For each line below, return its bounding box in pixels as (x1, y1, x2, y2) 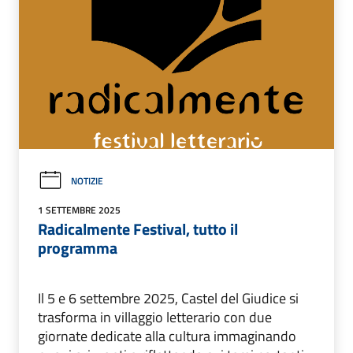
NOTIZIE (71, 173, 103, 189)
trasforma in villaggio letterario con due (38, 307, 272, 329)
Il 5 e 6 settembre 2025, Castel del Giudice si (38, 288, 299, 310)
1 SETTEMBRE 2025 (38, 203, 121, 218)
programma (38, 236, 117, 261)
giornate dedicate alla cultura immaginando (38, 325, 296, 347)
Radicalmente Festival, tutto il (38, 217, 238, 242)
